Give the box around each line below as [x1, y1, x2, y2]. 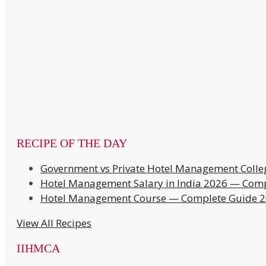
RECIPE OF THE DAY [17, 137, 127, 150]
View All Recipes [17, 216, 91, 230]
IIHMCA [17, 242, 60, 255]
